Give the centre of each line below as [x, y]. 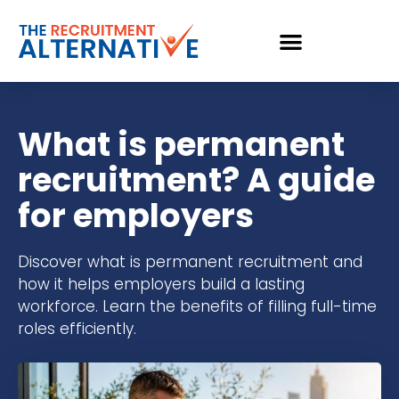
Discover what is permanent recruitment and [190, 262]
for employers [136, 216]
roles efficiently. [77, 329]
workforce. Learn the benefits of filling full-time [197, 306]
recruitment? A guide [196, 180]
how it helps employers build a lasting [161, 284]
